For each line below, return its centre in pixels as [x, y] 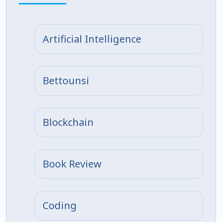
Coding [60, 205]
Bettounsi [66, 80]
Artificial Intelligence [92, 39]
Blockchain [68, 122]
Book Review [72, 164]
